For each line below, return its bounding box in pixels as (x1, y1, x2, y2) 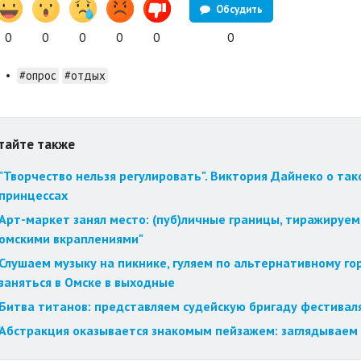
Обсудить (213, 2, 263, 16)
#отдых (64, 68, 106, 84)
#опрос (19, 68, 56, 84)
